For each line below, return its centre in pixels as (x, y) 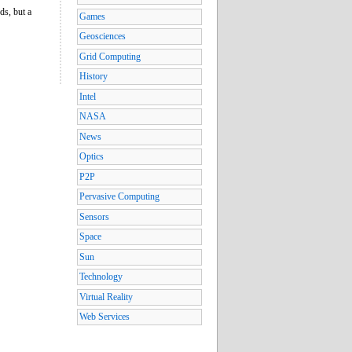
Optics (92, 157)
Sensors (94, 216)
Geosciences (103, 37)
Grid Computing (110, 56)
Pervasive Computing (119, 197)
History (93, 77)
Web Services (104, 317)
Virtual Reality (106, 297)
